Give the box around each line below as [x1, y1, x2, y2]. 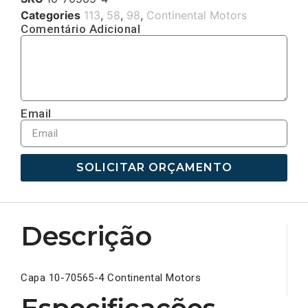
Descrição [21, 220, 152, 253]
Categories [21, 8, 80, 23]
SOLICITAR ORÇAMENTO [76, 161, 232, 175]
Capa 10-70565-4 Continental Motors [21, 272, 201, 285]
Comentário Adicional [21, 22, 140, 36]
